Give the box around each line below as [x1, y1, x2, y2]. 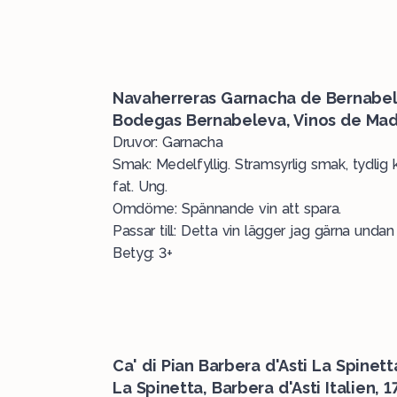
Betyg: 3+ [113, 245, 173, 261]
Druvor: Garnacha [113, 134, 223, 151]
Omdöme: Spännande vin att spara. [113, 200, 342, 217]
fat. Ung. [113, 178, 167, 195]
